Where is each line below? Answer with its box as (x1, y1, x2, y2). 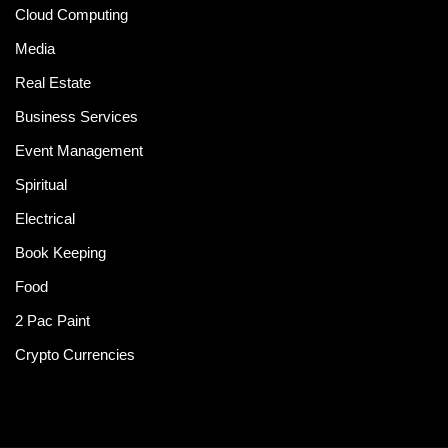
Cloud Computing (15, 6, 128, 24)
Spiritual (15, 176, 67, 194)
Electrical (15, 210, 75, 228)
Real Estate (15, 74, 91, 92)
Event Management (15, 142, 143, 160)
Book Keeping (15, 244, 106, 262)
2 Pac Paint (15, 312, 90, 330)
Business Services (15, 108, 138, 126)
